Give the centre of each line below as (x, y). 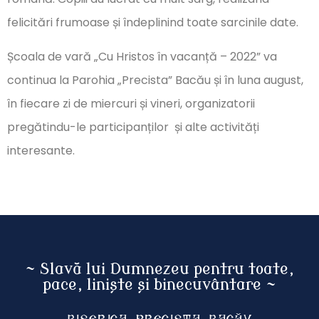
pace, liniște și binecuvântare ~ (159, 285)
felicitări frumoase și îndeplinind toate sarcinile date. (153, 23)
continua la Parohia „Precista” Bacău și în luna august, (155, 80)
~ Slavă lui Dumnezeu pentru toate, (159, 270)
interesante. (41, 150)
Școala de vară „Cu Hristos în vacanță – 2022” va (142, 56)
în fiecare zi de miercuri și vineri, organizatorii (131, 103)
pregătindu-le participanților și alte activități (133, 127)
